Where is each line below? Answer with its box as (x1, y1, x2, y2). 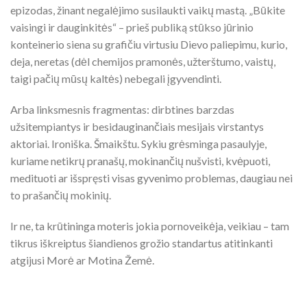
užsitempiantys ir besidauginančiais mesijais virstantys (10, 119, 264, 133)
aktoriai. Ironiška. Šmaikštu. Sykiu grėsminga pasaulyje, (10, 136, 267, 150)
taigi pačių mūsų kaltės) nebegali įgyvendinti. (10, 71, 221, 85)
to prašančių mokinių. (10, 188, 111, 201)
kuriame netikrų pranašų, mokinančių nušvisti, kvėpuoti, (10, 153, 270, 167)
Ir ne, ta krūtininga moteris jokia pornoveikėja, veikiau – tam (10, 219, 289, 232)
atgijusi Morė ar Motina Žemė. (10, 253, 154, 267)
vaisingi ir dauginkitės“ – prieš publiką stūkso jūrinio (10, 20, 254, 34)
